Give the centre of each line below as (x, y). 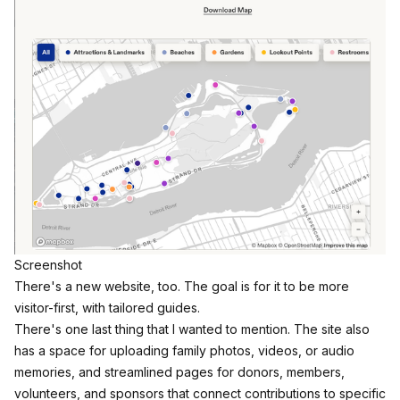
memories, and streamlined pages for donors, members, (179, 372)
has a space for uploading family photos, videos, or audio (184, 351)
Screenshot (48, 265)
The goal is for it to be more (265, 287)
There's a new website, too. (97, 287)
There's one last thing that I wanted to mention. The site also (192, 329)
